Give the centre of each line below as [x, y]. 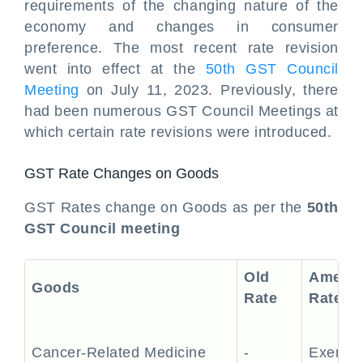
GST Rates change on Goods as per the [166, 207]
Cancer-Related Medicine [119, 352]
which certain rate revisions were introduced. [178, 132]
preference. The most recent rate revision [181, 48]
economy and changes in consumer [181, 27]
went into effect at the [115, 69]
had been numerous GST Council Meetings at [181, 111]
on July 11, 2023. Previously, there [209, 90]
